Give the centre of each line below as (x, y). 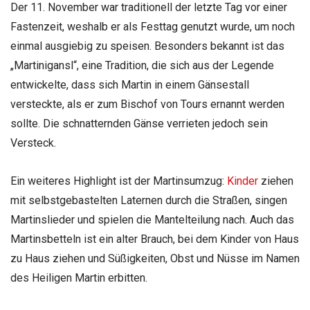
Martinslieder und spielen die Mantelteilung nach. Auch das (152, 220)
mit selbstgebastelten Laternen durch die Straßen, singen (149, 201)
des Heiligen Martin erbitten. (79, 278)
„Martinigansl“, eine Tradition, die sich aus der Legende (142, 66)
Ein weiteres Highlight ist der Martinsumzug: (119, 181)
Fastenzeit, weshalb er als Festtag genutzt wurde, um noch (153, 27)
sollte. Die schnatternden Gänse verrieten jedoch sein (139, 124)
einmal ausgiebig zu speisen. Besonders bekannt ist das (147, 46)
